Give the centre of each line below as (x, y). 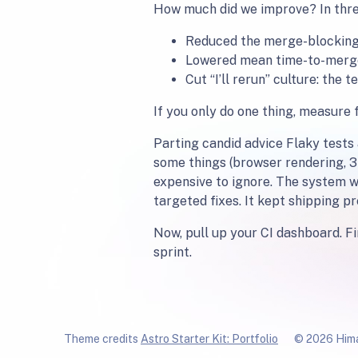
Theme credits (102, 339)
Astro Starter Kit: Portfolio (209, 339)
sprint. (173, 253)
